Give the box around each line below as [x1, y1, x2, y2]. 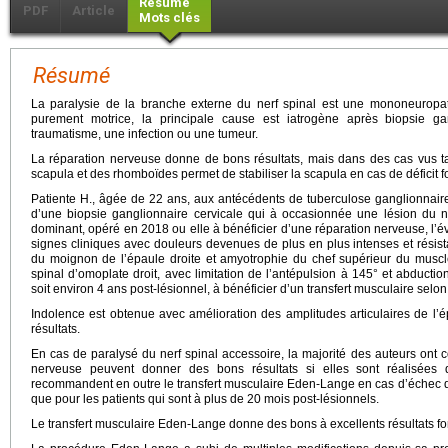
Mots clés [139, 10, 200, 26]
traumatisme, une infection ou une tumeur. [31, 127, 258, 142]
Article [72, 3, 115, 19]
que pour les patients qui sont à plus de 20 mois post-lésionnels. [31, 392, 379, 407]
